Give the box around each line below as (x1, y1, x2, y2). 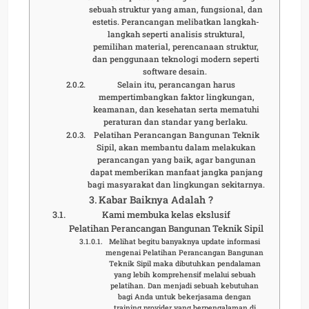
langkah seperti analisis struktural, (107, 28, 245, 39)
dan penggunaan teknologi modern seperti (92, 53, 260, 64)
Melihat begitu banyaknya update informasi (109, 236, 261, 246)
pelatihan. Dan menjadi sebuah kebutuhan (110, 280, 259, 290)
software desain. (143, 66, 210, 77)
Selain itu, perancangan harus (117, 79, 236, 90)
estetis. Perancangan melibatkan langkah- (92, 16, 260, 27)
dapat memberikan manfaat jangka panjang (90, 166, 263, 177)
